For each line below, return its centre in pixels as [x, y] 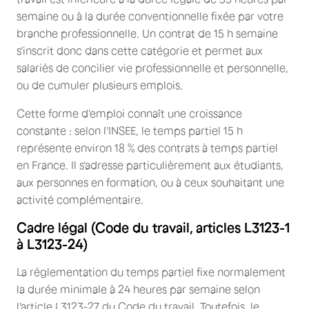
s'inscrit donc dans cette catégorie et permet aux [140, 50]
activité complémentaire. [80, 199]
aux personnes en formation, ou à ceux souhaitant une [150, 182]
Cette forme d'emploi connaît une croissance [129, 113]
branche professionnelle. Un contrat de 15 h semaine [147, 33]
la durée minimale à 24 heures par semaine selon [138, 289]
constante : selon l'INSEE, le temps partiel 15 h [130, 130]
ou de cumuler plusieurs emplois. [100, 85]
